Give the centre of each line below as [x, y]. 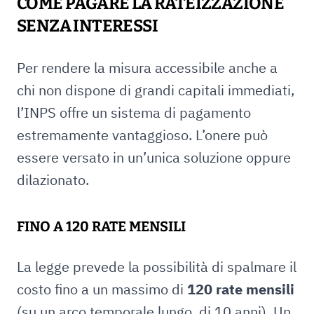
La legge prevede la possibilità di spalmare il [157, 267]
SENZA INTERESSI [87, 26]
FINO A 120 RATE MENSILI [101, 226]
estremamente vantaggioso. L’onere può [142, 135]
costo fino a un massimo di [102, 289]
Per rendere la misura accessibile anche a [147, 68]
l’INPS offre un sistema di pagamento [134, 112]
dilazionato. [53, 180]
